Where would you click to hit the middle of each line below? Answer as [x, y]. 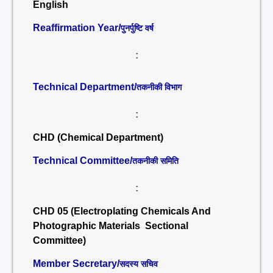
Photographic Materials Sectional [111, 226]
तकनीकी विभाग [159, 87]
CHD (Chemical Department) [98, 137]
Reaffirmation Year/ [77, 28]
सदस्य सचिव [139, 264]
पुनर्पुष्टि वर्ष [137, 28]
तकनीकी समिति [155, 161]
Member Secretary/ [76, 264]
